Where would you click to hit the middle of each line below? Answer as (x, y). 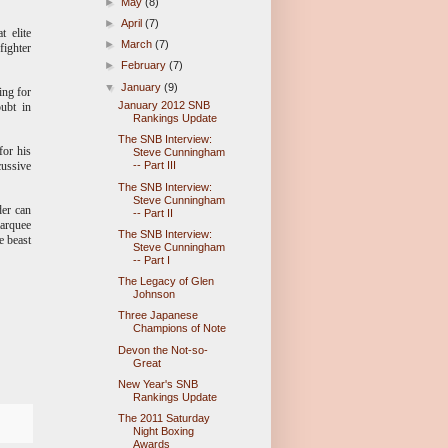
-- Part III (155, 165)
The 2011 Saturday (164, 418)
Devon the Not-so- (163, 349)
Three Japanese (158, 315)
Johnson (154, 294)
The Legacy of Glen (166, 281)
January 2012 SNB (164, 105)
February (145, 65)
